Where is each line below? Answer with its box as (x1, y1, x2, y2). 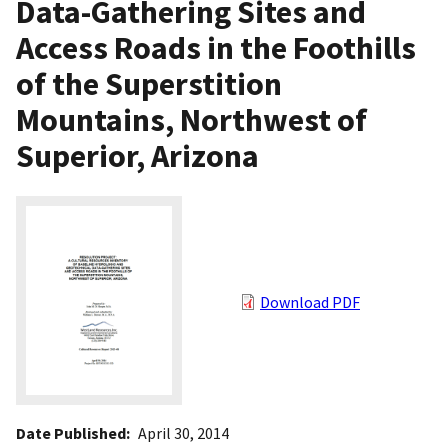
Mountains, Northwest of (16, 100, 367, 141)
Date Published (16, 423, 126, 444)
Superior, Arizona (16, 136, 259, 177)
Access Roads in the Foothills (16, 28, 416, 69)
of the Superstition (16, 64, 282, 105)
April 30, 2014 (138, 423, 229, 444)
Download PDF (260, 292, 360, 313)
